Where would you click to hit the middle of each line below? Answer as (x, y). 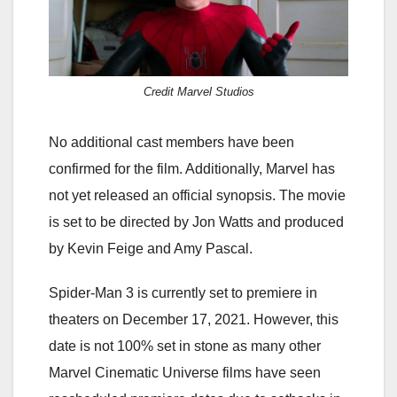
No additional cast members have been (171, 142)
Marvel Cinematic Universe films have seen (185, 372)
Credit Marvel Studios (198, 91)
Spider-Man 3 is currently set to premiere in (183, 292)
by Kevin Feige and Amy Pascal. (151, 248)
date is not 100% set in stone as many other (185, 346)
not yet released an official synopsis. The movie (197, 195)
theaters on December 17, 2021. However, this (194, 319)
